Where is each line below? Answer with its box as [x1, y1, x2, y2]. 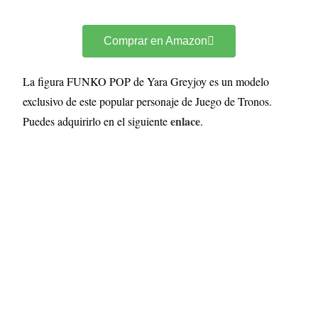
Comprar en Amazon [104, 35, 207, 47]
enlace [170, 113, 201, 129]
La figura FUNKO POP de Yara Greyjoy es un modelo [23, 74, 270, 89]
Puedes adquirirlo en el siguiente [23, 114, 171, 128]
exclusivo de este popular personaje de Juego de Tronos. [23, 94, 273, 109]
